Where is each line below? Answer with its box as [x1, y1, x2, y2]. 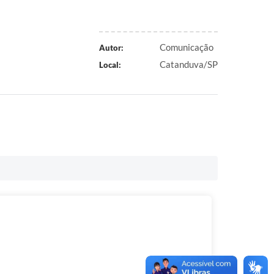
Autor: [98, 43, 124, 53]
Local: [98, 60, 121, 70]
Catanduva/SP [160, 59, 218, 70]
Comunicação [160, 42, 213, 53]
